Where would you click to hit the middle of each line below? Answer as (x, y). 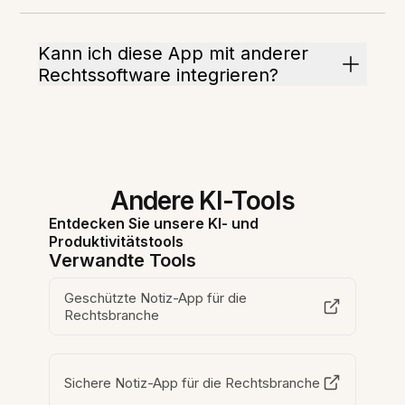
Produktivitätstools (117, 242)
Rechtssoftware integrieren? (159, 75)
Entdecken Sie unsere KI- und (154, 224)
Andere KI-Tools (202, 201)
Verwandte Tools (123, 261)
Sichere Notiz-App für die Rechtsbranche (193, 382)
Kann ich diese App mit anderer (174, 54)
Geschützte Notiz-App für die (156, 298)
